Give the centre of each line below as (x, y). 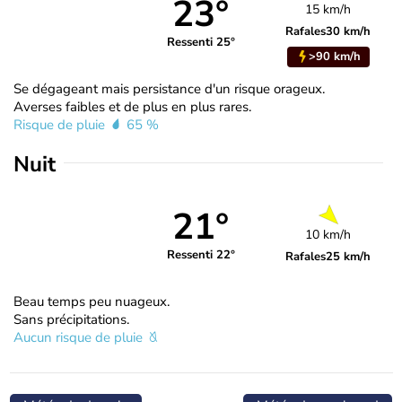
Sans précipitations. (71, 319)
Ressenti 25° (201, 43)
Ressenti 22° (201, 255)
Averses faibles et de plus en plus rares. (132, 106)
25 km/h (349, 256)
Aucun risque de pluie (80, 337)
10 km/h (328, 234)
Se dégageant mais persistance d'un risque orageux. (169, 88)
